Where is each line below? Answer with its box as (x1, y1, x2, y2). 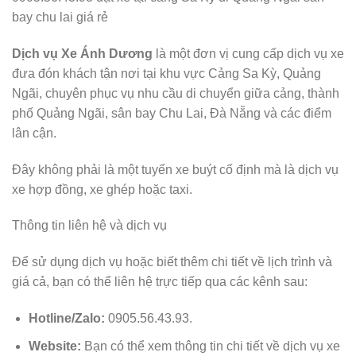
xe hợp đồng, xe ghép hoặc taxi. (12, 182, 192, 196)
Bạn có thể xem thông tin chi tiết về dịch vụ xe (80, 339, 340, 353)
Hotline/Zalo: (28, 311, 105, 325)
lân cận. (12, 126, 60, 140)
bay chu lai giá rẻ (12, 10, 108, 24)
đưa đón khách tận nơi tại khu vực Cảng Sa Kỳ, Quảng (12, 66, 321, 80)
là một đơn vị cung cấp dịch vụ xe (153, 46, 344, 60)
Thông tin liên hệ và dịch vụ (12, 219, 167, 233)
